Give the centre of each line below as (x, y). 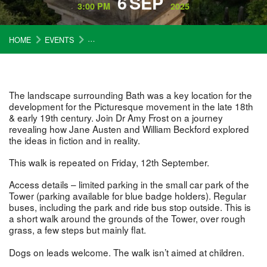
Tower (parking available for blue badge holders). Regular (128, 196)
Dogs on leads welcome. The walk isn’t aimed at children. (127, 252)
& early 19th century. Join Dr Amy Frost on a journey (116, 117)
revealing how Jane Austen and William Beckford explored (129, 128)
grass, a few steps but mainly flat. (77, 230)
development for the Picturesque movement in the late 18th (131, 106)
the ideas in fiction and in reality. (74, 140)
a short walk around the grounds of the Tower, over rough (127, 218)
